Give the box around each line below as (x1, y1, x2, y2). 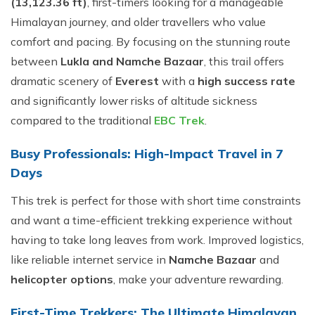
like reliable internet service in (11, 252, 169, 266)
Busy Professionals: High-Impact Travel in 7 (11, 146, 283, 162)
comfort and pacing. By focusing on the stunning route (11, 34, 290, 49)
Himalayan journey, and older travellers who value (11, 15, 266, 29)
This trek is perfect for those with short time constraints (11, 193, 301, 207)
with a (162, 74, 198, 88)
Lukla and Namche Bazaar (60, 54, 204, 68)
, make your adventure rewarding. (113, 272, 283, 286)
